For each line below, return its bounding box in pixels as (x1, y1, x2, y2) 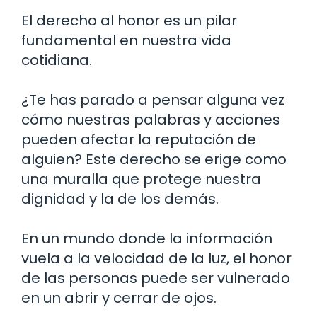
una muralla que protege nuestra (21, 168, 261, 189)
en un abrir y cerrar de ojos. (21, 287, 217, 308)
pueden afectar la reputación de (21, 129, 256, 149)
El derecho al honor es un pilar (21, 10, 237, 30)
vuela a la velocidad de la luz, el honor (21, 248, 292, 268)
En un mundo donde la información (21, 228, 272, 248)
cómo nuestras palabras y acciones (21, 109, 280, 129)
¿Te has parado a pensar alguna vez (21, 89, 284, 110)
